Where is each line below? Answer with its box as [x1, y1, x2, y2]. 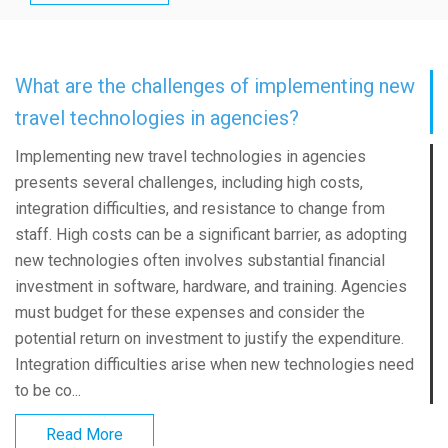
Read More [46, 425, 123, 445]
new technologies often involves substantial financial [15, 251, 385, 271]
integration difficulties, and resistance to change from [15, 199, 385, 219]
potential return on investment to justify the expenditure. [15, 329, 404, 349]
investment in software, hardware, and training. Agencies [15, 277, 407, 297]
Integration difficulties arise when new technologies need [15, 355, 414, 375]
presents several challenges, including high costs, [15, 173, 363, 193]
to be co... [15, 381, 81, 401]
